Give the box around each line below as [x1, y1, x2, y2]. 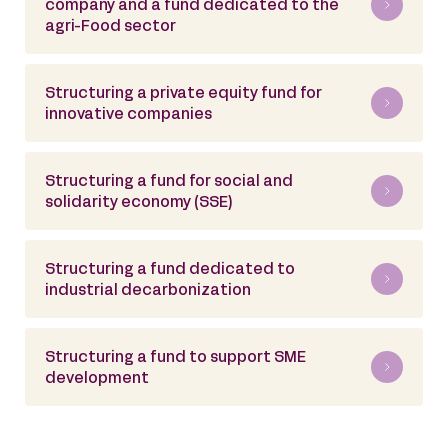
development [45, 372, 149, 386]
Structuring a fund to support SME [45, 351, 306, 365]
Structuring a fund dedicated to [45, 263, 295, 277]
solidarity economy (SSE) [45, 196, 233, 210]
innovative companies [45, 108, 212, 122]
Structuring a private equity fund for [45, 87, 322, 101]
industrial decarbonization [45, 284, 251, 298]
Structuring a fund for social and [45, 175, 293, 189]
